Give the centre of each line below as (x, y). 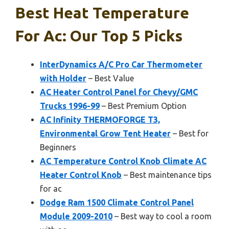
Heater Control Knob (81, 175)
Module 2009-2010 (76, 216)
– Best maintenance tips (167, 175)
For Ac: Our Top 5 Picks (99, 36)
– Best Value (110, 78)
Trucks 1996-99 (70, 106)
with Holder (63, 78)
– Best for (190, 133)
